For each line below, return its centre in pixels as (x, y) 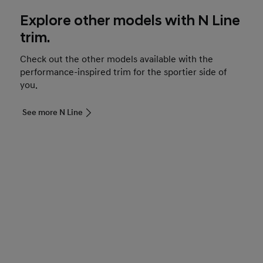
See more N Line (53, 113)
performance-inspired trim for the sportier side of (124, 73)
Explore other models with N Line (130, 21)
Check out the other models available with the (117, 60)
